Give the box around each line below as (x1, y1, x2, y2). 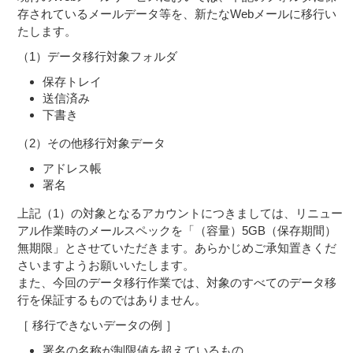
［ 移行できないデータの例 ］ (17, 318, 177, 332)
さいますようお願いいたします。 (17, 258, 195, 272)
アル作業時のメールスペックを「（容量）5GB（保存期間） (17, 224, 336, 237)
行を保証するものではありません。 (17, 293, 206, 307)
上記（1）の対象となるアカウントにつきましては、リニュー (17, 206, 343, 220)
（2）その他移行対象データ (17, 136, 165, 150)
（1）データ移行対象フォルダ (17, 50, 177, 63)
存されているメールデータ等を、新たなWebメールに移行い (17, 7, 336, 20)
